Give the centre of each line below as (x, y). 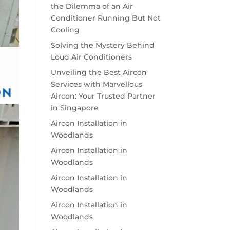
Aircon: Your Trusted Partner (103, 96)
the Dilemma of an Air (92, 6)
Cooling (65, 30)
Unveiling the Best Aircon (99, 72)
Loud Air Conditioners (91, 57)
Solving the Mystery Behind (102, 45)
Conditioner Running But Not (106, 18)
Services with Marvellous (96, 84)
